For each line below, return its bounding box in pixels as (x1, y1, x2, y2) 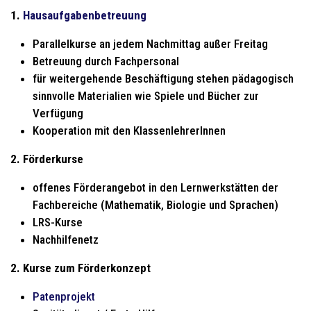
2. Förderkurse (10, 151, 83, 166)
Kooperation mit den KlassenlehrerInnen (33, 123, 226, 137)
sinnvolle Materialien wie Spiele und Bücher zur (33, 88, 259, 103)
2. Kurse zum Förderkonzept (10, 260, 151, 275)
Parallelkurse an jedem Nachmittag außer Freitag (33, 36, 268, 51)
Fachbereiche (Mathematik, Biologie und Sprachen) (33, 197, 278, 212)
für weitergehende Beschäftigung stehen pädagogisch (33, 71, 294, 85)
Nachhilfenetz (33, 232, 99, 246)
